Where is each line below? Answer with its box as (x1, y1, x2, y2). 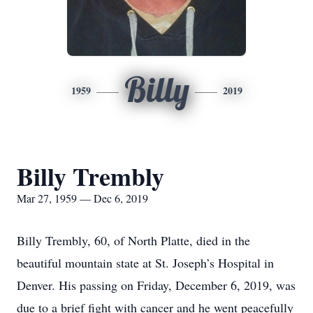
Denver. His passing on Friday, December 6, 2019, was (17, 277, 296, 293)
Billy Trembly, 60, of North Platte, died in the (17, 232, 250, 249)
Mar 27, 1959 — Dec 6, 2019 (17, 191, 148, 205)
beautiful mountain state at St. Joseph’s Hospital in (17, 254, 274, 271)
